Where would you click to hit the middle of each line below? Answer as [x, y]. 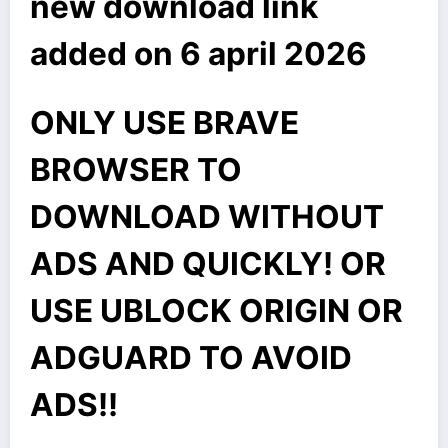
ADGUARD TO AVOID [191, 358]
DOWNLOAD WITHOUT [207, 217]
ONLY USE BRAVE [164, 123]
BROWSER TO [136, 170]
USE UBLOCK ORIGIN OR [216, 311]
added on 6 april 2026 [198, 53]
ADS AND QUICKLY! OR [208, 264]
